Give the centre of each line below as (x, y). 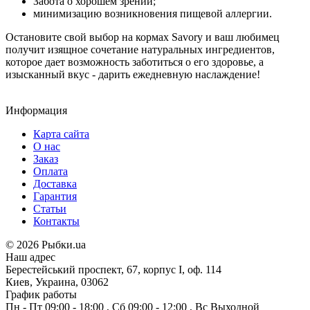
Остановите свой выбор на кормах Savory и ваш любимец (143, 37)
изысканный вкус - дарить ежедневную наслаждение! (133, 74)
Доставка (55, 183)
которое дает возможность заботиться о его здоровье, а (135, 62)
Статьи (50, 208)
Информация (36, 110)
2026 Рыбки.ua (51, 244)
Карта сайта (61, 134)
